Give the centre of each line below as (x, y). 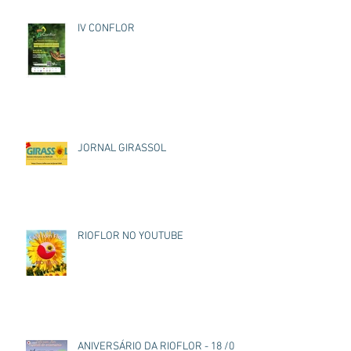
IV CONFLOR (112, 29)
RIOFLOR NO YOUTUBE (130, 236)
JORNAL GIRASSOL (122, 148)
